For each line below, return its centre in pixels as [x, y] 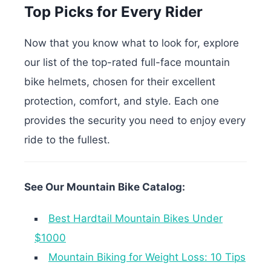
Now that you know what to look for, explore [132, 43]
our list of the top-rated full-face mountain [127, 62]
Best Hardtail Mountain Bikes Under [135, 219]
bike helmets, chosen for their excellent [120, 81]
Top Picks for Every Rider [113, 11]
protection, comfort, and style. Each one [122, 101]
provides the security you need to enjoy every [135, 120]
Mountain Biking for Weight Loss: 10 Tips [147, 257]
